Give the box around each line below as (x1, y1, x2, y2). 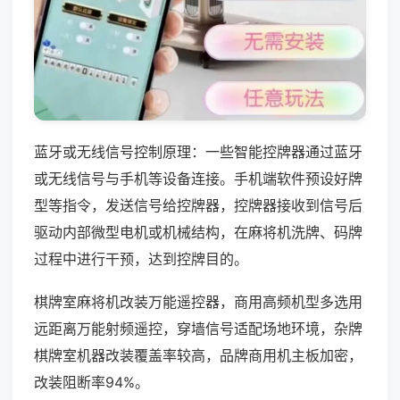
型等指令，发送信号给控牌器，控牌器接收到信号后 (34, 196, 362, 214)
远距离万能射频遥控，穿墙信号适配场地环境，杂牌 (34, 319, 362, 337)
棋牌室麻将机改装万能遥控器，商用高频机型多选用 (34, 292, 362, 311)
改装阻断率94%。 (34, 372, 149, 391)
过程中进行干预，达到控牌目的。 (34, 249, 248, 268)
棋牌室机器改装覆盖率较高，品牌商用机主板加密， (34, 346, 362, 364)
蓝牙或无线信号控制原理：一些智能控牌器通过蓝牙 (34, 142, 362, 161)
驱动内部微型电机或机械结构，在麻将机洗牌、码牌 (34, 222, 362, 241)
